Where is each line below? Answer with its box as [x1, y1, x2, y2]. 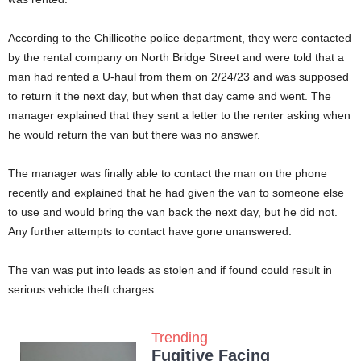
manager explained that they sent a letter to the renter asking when [8, 109, 351, 122]
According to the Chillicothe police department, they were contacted [8, 31, 351, 45]
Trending [151, 330, 208, 346]
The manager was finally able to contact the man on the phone [8, 167, 327, 180]
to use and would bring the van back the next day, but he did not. [8, 205, 338, 219]
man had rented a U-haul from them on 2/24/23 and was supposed [8, 70, 349, 84]
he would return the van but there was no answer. [8, 128, 260, 142]
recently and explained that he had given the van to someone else [8, 186, 344, 200]
